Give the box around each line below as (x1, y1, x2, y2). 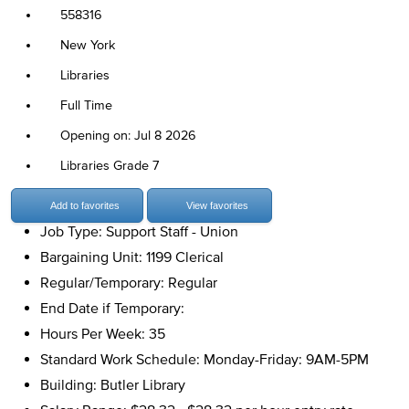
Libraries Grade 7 (60, 158, 159, 173)
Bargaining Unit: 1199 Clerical (40, 248, 224, 267)
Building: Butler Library (40, 376, 185, 394)
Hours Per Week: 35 (40, 325, 165, 343)
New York (60, 37, 115, 53)
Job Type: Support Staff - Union (40, 223, 238, 241)
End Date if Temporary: (40, 299, 184, 318)
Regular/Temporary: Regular (40, 274, 217, 292)
